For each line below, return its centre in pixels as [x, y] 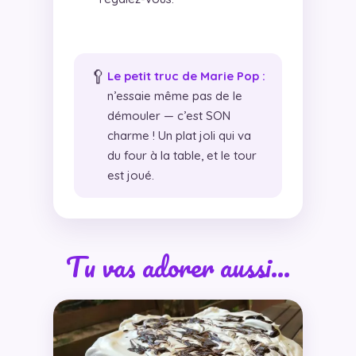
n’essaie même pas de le [174, 95]
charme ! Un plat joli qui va [179, 135]
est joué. [130, 175]
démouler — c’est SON [168, 115]
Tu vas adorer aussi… [178, 266]
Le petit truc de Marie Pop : [186, 75]
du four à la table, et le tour [182, 155]
